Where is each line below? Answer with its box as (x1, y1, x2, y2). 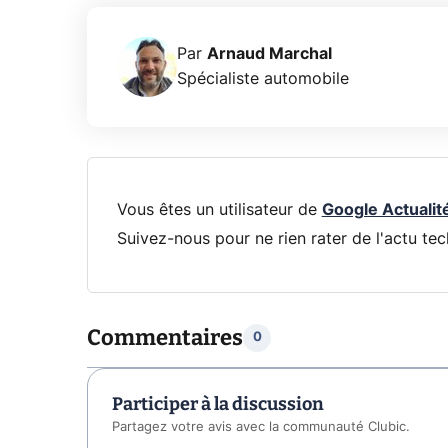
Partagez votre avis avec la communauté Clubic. (112, 420, 410, 434)
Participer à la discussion (112, 392, 324, 415)
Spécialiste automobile (177, 71, 349, 88)
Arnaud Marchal (207, 46, 332, 63)
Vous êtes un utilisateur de (116, 202, 322, 218)
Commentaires (87, 323, 243, 351)
